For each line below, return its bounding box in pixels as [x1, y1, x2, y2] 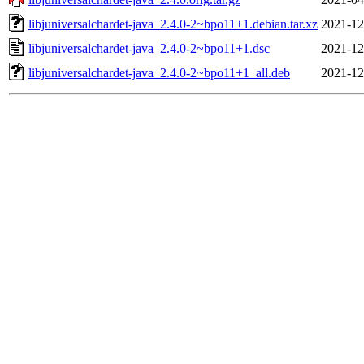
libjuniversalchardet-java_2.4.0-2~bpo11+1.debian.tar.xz [28, 16, 318, 31]
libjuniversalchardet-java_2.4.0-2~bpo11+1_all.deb [28, 65, 290, 80]
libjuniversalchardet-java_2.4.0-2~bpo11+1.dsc [28, 41, 270, 55]
